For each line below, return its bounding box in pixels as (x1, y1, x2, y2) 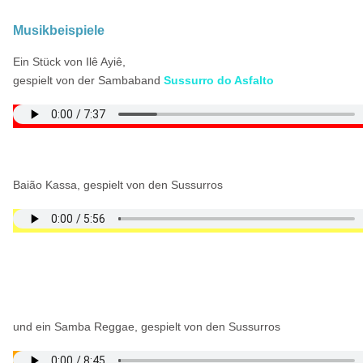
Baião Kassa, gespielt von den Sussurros (12, 178, 223, 192)
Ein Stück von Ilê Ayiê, (12, 55, 126, 69)
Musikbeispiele (12, 23, 105, 38)
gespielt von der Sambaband (12, 74, 164, 88)
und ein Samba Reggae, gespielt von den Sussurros (12, 320, 280, 334)
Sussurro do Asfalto (163, 74, 274, 88)
